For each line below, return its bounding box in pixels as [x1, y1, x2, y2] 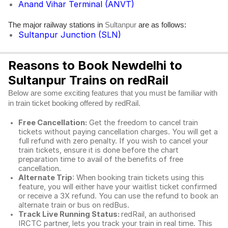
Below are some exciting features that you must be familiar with [8, 89, 217, 97]
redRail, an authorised [121, 210, 195, 219]
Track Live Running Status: [18, 210, 121, 219]
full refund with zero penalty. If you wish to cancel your [18, 136, 208, 146]
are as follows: [136, 20, 186, 29]
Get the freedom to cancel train [87, 118, 198, 127]
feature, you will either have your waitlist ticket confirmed [18, 182, 217, 191]
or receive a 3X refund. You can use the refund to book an [18, 191, 218, 201]
